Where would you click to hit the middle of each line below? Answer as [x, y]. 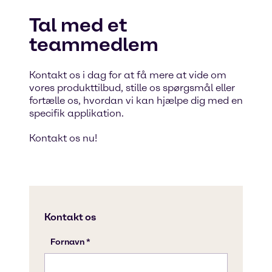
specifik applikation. [76, 113]
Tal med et [78, 25]
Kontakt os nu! [63, 138]
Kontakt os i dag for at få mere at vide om [128, 75]
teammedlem [94, 44]
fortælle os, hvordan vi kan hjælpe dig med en [136, 100]
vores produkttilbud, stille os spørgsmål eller [132, 88]
